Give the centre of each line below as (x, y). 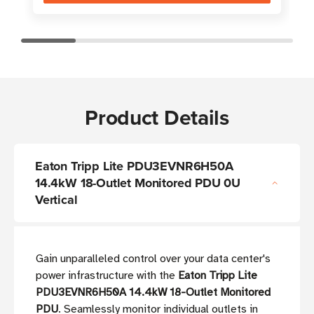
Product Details (157, 118)
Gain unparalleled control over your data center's (153, 259)
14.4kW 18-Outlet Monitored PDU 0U (138, 183)
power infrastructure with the (107, 276)
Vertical (56, 200)
